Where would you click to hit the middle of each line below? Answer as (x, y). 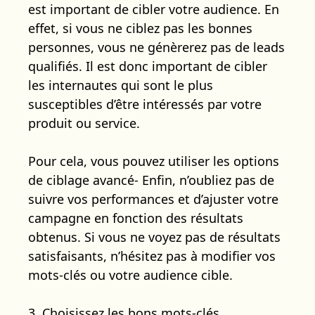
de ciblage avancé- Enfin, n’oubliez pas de (151, 180)
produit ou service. (84, 123)
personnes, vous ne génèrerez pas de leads (156, 47)
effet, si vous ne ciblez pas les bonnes (140, 28)
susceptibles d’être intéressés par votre (145, 104)
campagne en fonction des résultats (136, 218)
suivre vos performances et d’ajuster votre (153, 199)
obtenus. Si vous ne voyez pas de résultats (154, 237)
